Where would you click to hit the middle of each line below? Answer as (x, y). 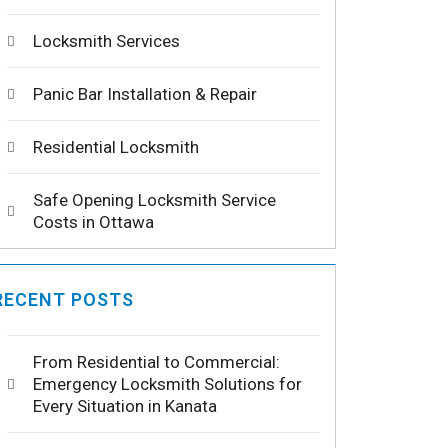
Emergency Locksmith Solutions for (167, 384)
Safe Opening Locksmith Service (154, 200)
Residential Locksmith (115, 147)
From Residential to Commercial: (156, 362)
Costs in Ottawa (93, 222)
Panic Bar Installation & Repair (144, 94)
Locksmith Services (106, 41)
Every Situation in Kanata (124, 406)
